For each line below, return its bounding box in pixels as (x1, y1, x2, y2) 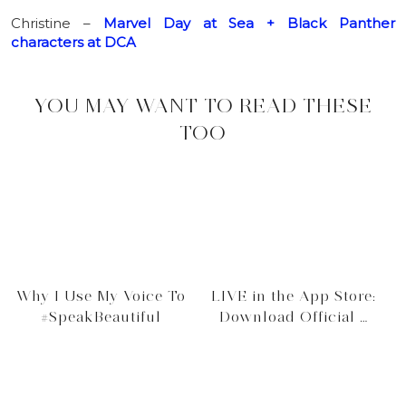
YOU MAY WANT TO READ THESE (34, 93, 372, 119)
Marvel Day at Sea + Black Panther (102, 14, 395, 33)
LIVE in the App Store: (210, 286, 376, 304)
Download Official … (218, 307, 368, 325)
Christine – (11, 14, 103, 33)
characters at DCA (11, 34, 136, 52)
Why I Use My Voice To (16, 286, 187, 304)
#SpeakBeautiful (41, 307, 162, 325)
